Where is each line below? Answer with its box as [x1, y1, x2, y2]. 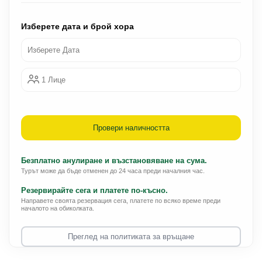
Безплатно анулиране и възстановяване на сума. [21, 156, 207, 165]
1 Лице [42, 75, 65, 84]
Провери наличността [92, 123, 170, 132]
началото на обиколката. [21, 205, 94, 212]
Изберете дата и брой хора [21, 22, 134, 31]
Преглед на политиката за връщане [68, 232, 194, 241]
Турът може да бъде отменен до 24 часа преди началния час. [21, 167, 205, 174]
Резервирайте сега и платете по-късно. [21, 186, 168, 195]
